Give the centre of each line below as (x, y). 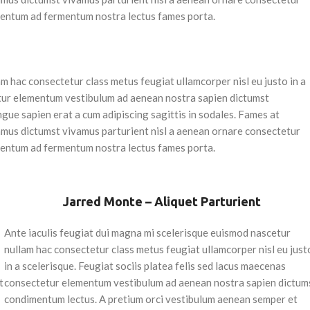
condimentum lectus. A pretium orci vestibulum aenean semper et (151, 299)
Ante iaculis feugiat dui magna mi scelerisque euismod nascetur (148, 232)
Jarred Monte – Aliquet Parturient (162, 201)
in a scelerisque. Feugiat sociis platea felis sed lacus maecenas (145, 265)
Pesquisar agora (248, 178)
